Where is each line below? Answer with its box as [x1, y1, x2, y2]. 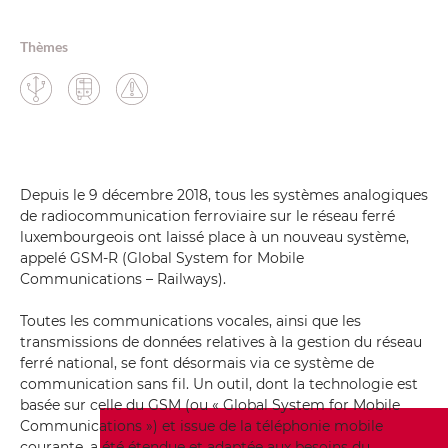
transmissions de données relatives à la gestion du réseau [20, 333, 422, 351]
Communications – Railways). [20, 270, 226, 288]
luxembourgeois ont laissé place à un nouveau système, [20, 228, 409, 246]
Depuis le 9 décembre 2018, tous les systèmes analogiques [20, 186, 428, 204]
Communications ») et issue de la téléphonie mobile [20, 417, 383, 435]
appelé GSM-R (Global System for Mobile [20, 249, 304, 267]
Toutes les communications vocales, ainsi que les [20, 312, 361, 330]
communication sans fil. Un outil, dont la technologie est [20, 375, 418, 393]
